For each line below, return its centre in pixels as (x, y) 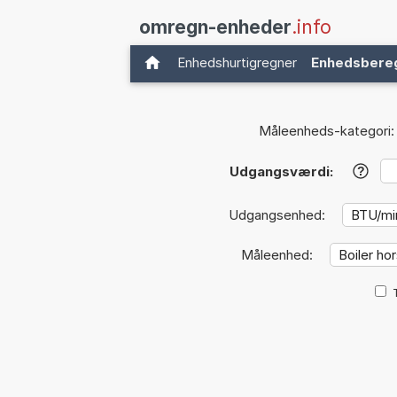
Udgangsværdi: (281, 172)
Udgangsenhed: (279, 215)
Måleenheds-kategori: (326, 131)
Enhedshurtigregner (237, 62)
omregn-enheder (215, 27)
